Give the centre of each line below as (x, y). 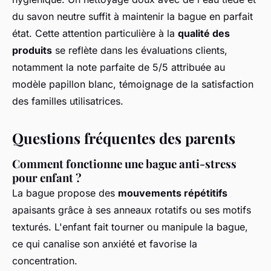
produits (32, 50)
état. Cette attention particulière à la (95, 33)
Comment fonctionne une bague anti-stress (124, 163)
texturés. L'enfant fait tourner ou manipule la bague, (130, 227)
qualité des (204, 33)
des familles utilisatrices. (68, 101)
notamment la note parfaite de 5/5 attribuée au (119, 67)
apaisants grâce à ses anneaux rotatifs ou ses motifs (132, 210)
